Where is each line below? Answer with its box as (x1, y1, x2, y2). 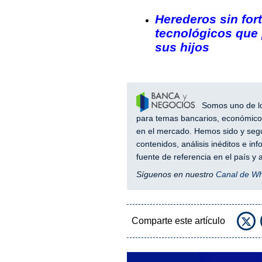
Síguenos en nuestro (136, 170, 216, 180)
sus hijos (154, 40, 209, 54)
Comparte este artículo (131, 216, 225, 226)
